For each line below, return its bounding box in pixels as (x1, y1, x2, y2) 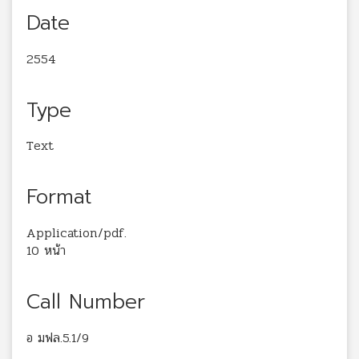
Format (26, 182, 91, 213)
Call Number (26, 287, 145, 318)
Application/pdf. (26, 223, 127, 244)
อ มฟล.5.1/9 (26, 327, 89, 348)
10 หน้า (26, 240, 66, 261)
